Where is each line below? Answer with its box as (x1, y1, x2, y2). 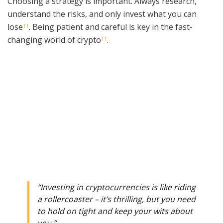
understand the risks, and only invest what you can (7, 8, 197, 20)
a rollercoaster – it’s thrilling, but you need (37, 194, 196, 205)
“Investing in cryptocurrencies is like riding (37, 182, 196, 193)
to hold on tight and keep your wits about (37, 206, 193, 217)
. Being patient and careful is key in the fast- (29, 21, 193, 33)
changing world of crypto (7, 34, 101, 46)
